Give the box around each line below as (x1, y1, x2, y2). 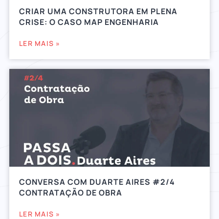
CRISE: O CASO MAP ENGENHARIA (19, 16, 159, 27)
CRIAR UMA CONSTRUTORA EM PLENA (19, 5, 178, 17)
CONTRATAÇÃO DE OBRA (19, 187, 123, 198)
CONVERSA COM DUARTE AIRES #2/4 (19, 176, 175, 187)
